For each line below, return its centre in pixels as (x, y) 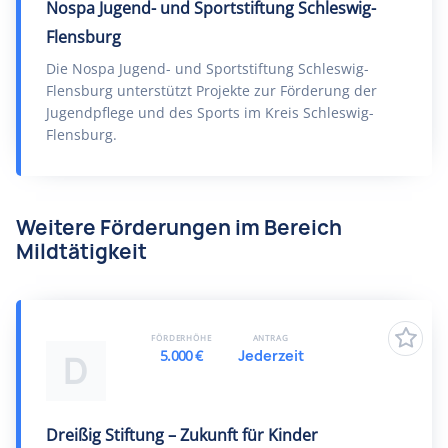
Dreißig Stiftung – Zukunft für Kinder (182, 435)
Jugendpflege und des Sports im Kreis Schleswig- (210, 112)
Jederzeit (270, 355)
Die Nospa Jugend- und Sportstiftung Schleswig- (207, 68)
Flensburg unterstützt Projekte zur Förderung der (211, 90)
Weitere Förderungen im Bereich (179, 227)
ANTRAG (270, 337)
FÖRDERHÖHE (181, 337)
